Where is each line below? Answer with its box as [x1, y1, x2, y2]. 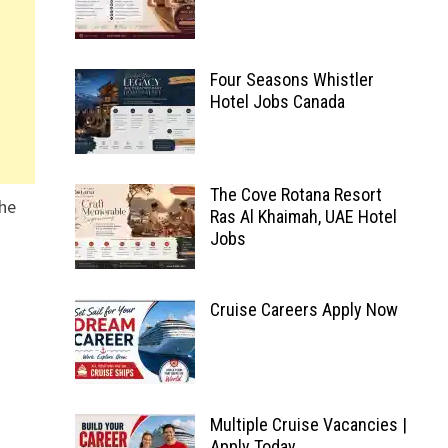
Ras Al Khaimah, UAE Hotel [209, 206, 397, 227]
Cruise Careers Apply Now [209, 299, 398, 320]
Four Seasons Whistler [209, 69, 374, 90]
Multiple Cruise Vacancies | [209, 414, 407, 435]
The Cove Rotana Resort [209, 184, 382, 205]
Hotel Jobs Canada [209, 91, 345, 112]
